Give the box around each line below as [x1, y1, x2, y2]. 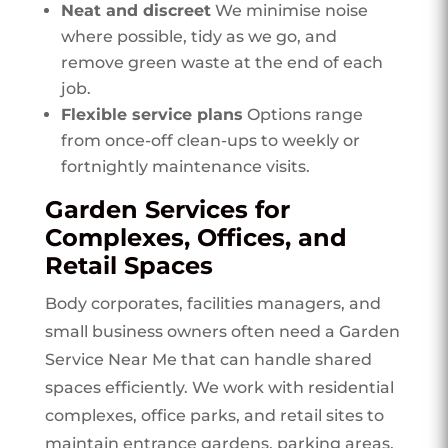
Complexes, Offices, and [44, 222, 347, 252]
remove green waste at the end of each [60, 52, 383, 72]
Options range [242, 104, 363, 124]
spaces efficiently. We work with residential [44, 377, 394, 397]
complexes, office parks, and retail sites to [44, 405, 384, 425]
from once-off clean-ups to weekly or [60, 130, 360, 150]
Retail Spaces [44, 250, 213, 280]
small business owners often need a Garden [44, 321, 400, 341]
